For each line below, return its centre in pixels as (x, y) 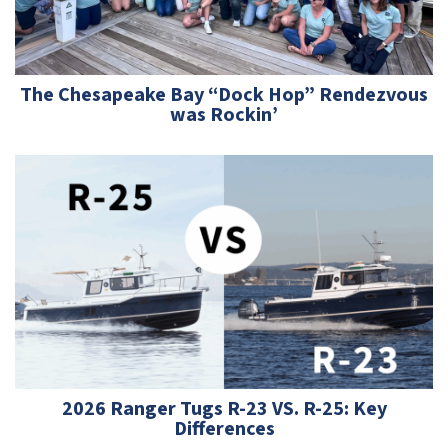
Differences (224, 428)
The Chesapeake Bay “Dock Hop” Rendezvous (224, 94)
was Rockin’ (224, 114)
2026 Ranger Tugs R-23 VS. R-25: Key (224, 408)
